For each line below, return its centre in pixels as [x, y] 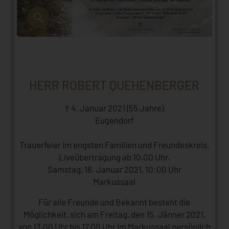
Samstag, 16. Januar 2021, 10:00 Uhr [114, 169]
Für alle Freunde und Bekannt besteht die [114, 202]
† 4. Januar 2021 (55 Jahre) [114, 108]
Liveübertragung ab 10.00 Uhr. [114, 157]
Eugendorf [114, 120]
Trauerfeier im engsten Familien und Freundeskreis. [114, 145]
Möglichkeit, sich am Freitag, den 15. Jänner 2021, [114, 214]
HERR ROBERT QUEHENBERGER [114, 85]
